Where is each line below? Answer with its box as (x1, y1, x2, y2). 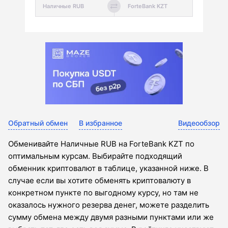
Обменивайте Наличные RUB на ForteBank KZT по (8, 139, 194, 149)
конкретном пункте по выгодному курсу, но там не (8, 188, 198, 198)
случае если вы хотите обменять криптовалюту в (8, 176, 191, 186)
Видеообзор (178, 119, 220, 128)
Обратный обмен (8, 119, 68, 128)
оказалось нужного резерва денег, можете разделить (8, 200, 209, 210)
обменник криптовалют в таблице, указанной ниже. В (8, 163, 209, 174)
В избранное (79, 119, 122, 128)
